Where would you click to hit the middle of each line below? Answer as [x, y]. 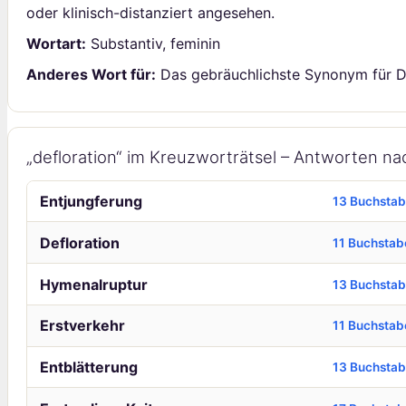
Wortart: [56, 44]
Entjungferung [91, 201]
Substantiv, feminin [153, 44]
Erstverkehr [82, 326]
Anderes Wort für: [91, 75]
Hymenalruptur [93, 284]
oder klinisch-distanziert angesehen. [150, 12]
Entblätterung [88, 367]
